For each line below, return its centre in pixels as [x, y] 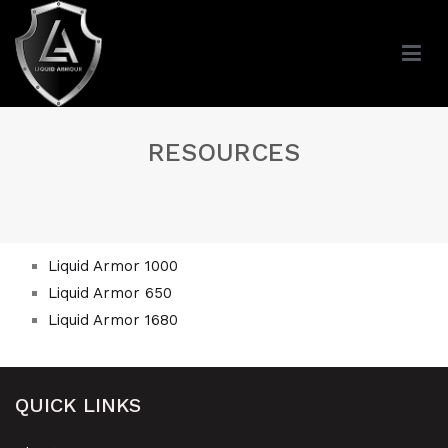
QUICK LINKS [78, 405]
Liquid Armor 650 [110, 293]
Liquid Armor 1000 [113, 266]
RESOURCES [224, 152]
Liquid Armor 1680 [113, 320]
